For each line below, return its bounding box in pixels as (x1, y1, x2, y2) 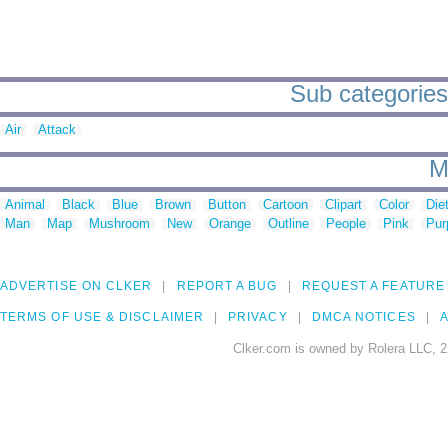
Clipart (325, 197, 362, 213)
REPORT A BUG (176, 279, 278, 294)
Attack (38, 122, 76, 138)
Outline (268, 216, 309, 232)
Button (208, 197, 246, 213)
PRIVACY (228, 310, 288, 325)
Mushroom (89, 216, 150, 232)
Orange (209, 216, 251, 232)
